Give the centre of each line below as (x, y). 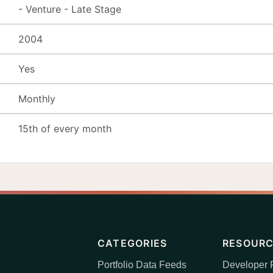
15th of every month (65, 128)
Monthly (37, 98)
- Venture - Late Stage (70, 9)
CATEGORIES (133, 243)
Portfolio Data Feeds (142, 265)
